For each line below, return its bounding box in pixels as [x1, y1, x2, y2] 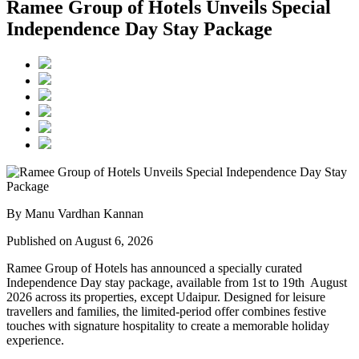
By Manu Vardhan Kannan [6, 207, 143, 221]
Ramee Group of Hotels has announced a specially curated [6, 261, 302, 276]
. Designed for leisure [217, 290, 325, 305]
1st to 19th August [252, 276, 347, 290]
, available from [170, 276, 252, 290]
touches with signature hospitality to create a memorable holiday [6, 319, 329, 333]
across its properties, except [32, 290, 176, 305]
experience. [6, 333, 64, 348]
